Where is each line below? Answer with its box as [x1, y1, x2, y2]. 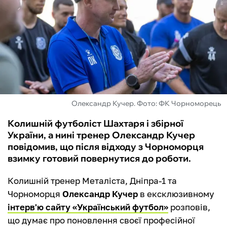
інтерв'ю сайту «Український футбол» [8, 202, 168, 213]
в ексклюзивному [138, 188, 214, 200]
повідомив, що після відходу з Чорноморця [8, 141, 204, 153]
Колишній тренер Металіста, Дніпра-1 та [8, 175, 177, 186]
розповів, [168, 202, 210, 213]
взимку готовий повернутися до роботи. [8, 153, 191, 165]
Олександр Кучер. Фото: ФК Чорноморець [71, 99, 221, 108]
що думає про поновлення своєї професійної [8, 215, 195, 226]
